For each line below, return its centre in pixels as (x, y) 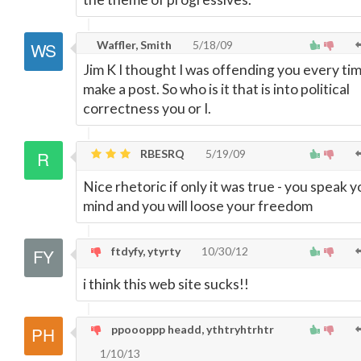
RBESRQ (161, 154)
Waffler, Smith (133, 45)
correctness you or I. (147, 108)
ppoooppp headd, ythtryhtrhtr (191, 329)
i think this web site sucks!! (166, 284)
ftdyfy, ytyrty (145, 251)
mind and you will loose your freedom (198, 206)
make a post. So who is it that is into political (216, 89)
